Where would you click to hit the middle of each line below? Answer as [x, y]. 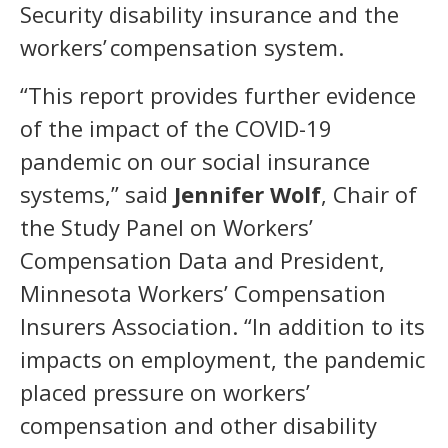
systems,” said [97, 193]
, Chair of [369, 193]
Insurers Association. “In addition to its [222, 325]
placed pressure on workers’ [165, 391]
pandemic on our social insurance [195, 160]
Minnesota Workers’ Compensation [203, 292]
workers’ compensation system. [183, 47]
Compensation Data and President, [202, 259]
